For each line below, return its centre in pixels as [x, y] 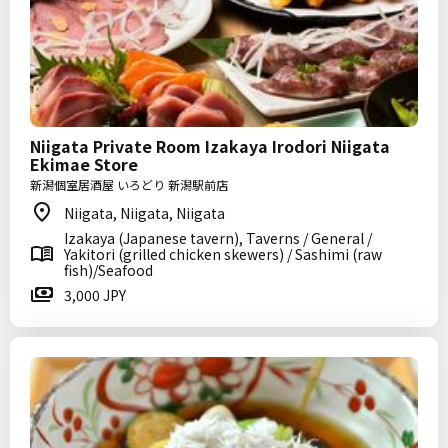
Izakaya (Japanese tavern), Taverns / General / [218, 238]
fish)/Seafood [108, 270]
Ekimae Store [84, 164]
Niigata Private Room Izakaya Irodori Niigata [210, 146]
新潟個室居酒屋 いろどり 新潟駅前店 [129, 184]
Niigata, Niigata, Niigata [144, 213]
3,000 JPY [95, 295]
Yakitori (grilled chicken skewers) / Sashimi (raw [223, 254]
